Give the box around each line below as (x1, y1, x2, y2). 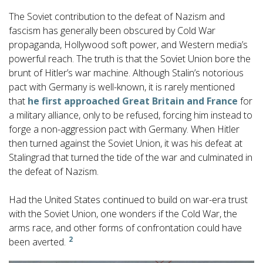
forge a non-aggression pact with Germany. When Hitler (9, 123, 240, 136)
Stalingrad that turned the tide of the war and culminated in (9, 151, 252, 164)
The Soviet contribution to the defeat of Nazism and (9, 10, 225, 23)
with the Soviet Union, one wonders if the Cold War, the (9, 207, 237, 221)
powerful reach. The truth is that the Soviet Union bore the (9, 52, 251, 66)
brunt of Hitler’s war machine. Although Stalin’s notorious (9, 66, 244, 80)
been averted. (9, 235, 66, 249)
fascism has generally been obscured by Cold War (9, 24, 215, 38)
